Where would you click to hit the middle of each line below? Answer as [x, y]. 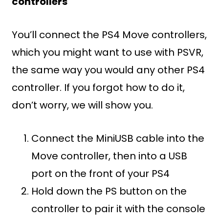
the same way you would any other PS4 [108, 70]
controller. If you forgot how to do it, [98, 88]
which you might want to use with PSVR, [108, 52]
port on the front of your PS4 [100, 174]
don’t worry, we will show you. [82, 105]
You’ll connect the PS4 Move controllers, [109, 35]
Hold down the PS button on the [109, 191]
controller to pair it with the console [118, 209]
